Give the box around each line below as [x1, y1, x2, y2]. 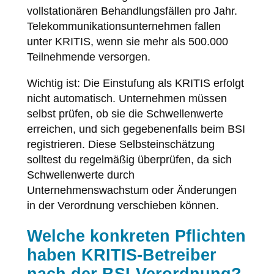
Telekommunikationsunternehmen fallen [26, 20, 221, 32]
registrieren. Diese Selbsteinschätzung [26, 138, 215, 150]
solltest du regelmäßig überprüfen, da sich [26, 153, 232, 166]
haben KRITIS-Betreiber [26, 245, 217, 264]
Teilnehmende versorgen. [26, 50, 150, 63]
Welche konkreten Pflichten [26, 226, 246, 245]
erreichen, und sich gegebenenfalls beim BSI [26, 122, 245, 135]
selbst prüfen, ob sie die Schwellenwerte [26, 107, 223, 120]
